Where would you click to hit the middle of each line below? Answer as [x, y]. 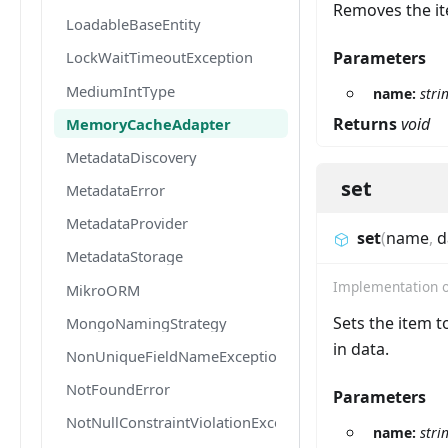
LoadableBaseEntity [133, 24]
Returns [367, 124]
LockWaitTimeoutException [159, 57]
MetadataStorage [124, 256]
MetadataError [115, 190]
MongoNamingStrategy [146, 322]
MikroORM [103, 289]
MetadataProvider [127, 223]
